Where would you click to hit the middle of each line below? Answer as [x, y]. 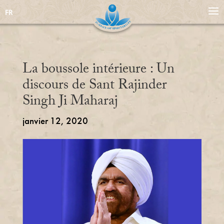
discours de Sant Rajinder [94, 86]
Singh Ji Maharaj [70, 102]
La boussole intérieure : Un [98, 70]
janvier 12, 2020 [55, 121]
